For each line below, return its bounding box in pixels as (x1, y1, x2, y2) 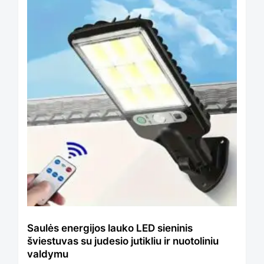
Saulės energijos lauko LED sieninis (27, 222, 193, 234)
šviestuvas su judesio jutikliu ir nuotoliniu (27, 235, 219, 247)
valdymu (27, 247, 68, 260)
